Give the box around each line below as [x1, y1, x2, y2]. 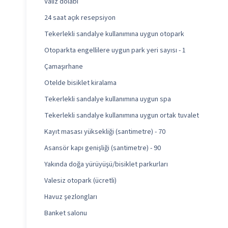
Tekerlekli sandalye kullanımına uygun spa [44, 94, 171, 105]
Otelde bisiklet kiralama [44, 78, 117, 89]
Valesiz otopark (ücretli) [44, 176, 117, 186]
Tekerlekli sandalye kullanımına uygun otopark [44, 29, 184, 40]
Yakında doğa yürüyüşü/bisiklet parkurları [44, 159, 168, 170]
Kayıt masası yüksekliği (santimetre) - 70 [44, 127, 165, 137]
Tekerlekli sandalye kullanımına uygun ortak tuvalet [44, 110, 199, 121]
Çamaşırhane [44, 62, 83, 72]
